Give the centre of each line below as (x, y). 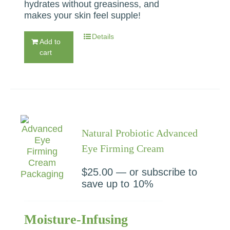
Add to (50, 41)
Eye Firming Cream (123, 148)
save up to (106, 184)
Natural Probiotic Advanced (140, 133)
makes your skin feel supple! (85, 15)
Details (103, 36)
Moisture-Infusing (76, 219)
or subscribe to (162, 172)
